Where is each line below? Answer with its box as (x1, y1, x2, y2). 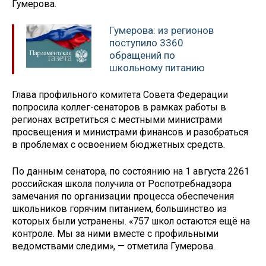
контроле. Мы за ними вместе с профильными (12, 227, 218, 239)
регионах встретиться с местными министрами (12, 113, 222, 125)
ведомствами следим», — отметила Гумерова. (12, 240, 215, 252)
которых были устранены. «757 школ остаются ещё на (12, 215, 250, 227)
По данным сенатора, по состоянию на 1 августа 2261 (12, 165, 249, 177)
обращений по (109, 49, 175, 62)
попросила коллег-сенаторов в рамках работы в (12, 101, 226, 113)
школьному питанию (109, 62, 205, 74)
